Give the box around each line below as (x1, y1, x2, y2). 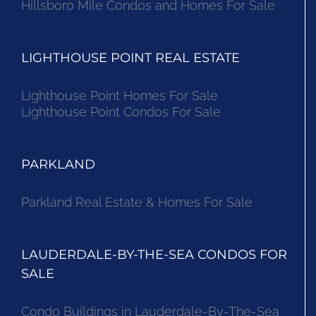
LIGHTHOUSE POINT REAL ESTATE (21, 50, 240, 66)
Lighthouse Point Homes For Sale (21, 88, 218, 104)
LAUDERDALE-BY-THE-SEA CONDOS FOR (21, 247, 287, 263)
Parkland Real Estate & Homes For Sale (21, 195, 253, 210)
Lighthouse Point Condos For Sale (21, 104, 221, 120)
